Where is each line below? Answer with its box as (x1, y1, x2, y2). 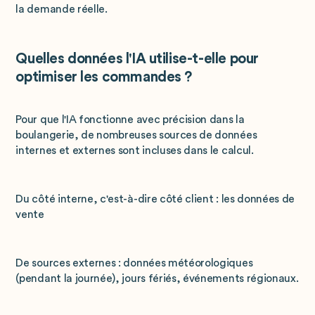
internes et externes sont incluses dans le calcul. (15, 144, 254, 156)
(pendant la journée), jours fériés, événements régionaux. (15, 273, 299, 285)
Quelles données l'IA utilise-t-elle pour (15, 51, 259, 67)
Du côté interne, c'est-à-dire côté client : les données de (15, 193, 295, 205)
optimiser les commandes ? (15, 70, 193, 85)
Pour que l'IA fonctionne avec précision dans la (15, 113, 245, 125)
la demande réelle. (15, 3, 108, 15)
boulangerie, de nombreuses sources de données (15, 129, 257, 141)
